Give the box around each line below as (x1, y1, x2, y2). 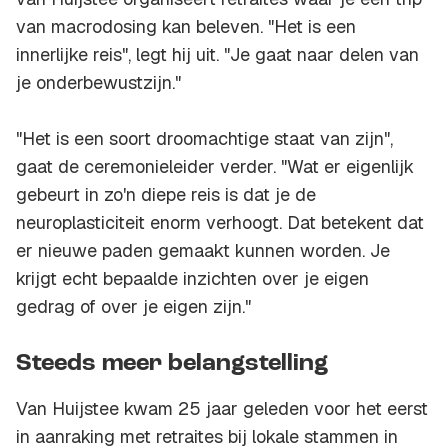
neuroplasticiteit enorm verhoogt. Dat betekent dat (16, 211, 424, 235)
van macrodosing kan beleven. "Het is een (16, 15, 356, 39)
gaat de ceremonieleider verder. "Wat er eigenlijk (16, 155, 414, 179)
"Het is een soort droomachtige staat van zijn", (16, 127, 393, 151)
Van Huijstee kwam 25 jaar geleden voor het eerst (16, 397, 428, 421)
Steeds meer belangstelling (16, 352, 328, 377)
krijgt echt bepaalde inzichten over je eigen (16, 267, 369, 291)
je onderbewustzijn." (16, 71, 181, 95)
